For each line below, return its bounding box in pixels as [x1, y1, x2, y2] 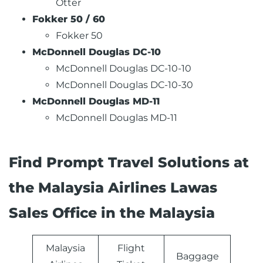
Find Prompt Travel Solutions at [9, 154, 249, 171]
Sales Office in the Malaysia [9, 204, 215, 222]
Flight [117, 242, 145, 254]
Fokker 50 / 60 [32, 14, 105, 25]
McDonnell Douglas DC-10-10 [56, 63, 191, 75]
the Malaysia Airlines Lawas [9, 179, 217, 197]
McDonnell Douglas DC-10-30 [56, 79, 193, 91]
